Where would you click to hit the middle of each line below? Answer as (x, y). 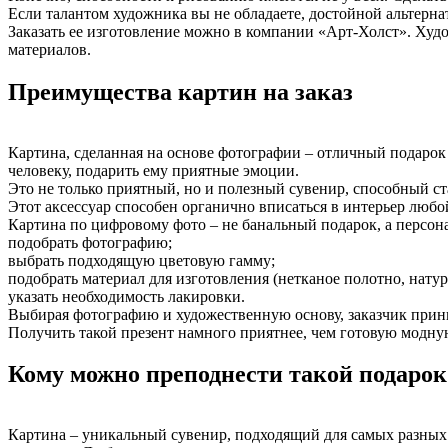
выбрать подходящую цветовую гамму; (141, 260)
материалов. (49, 49)
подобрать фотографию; (90, 242)
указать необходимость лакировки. (126, 296)
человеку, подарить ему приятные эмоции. (153, 170)
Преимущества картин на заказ (180, 91)
